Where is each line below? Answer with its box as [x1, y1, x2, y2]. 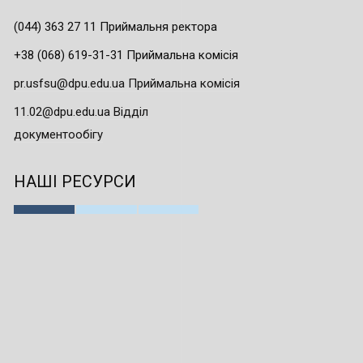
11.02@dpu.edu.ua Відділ [14, 104, 148, 119]
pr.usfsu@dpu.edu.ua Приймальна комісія [14, 75, 240, 91]
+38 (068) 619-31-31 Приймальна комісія [14, 47, 238, 62]
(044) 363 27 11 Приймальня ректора [14, 19, 217, 34]
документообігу [14, 126, 103, 142]
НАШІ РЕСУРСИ [14, 171, 136, 191]
